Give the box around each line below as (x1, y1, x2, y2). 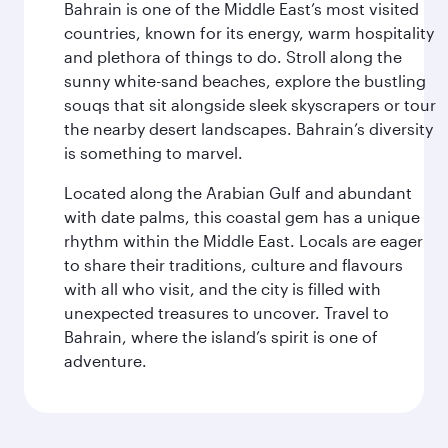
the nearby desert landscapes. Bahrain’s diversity (64, 119, 433, 138)
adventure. (64, 351, 147, 370)
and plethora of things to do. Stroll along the (64, 47, 402, 66)
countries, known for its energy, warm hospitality (64, 23, 434, 42)
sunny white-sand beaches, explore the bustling (64, 71, 426, 90)
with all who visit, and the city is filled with (64, 279, 381, 298)
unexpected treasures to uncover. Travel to (64, 303, 389, 322)
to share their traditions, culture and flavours (64, 255, 403, 274)
